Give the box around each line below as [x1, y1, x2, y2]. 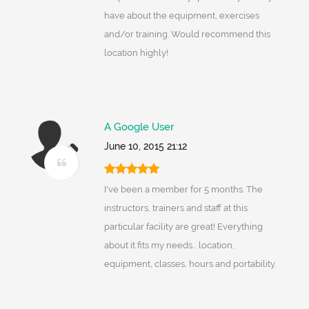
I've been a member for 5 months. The [103, 184, 263, 195]
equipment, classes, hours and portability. [103, 259, 276, 270]
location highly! [103, 48, 168, 59]
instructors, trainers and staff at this [103, 203, 248, 214]
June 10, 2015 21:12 [103, 141, 187, 152]
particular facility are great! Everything [103, 221, 263, 232]
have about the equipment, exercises [103, 10, 259, 21]
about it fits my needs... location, [103, 240, 235, 251]
